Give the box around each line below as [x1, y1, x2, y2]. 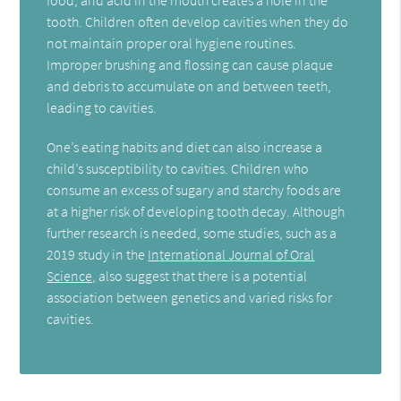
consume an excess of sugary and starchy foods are [47, 180, 342, 199]
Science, [47, 266, 97, 285]
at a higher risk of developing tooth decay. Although [47, 201, 346, 220]
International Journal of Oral [148, 244, 315, 263]
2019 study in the [47, 244, 149, 263]
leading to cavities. [47, 98, 158, 116]
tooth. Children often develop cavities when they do [47, 12, 349, 30]
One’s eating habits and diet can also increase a [47, 137, 323, 156]
